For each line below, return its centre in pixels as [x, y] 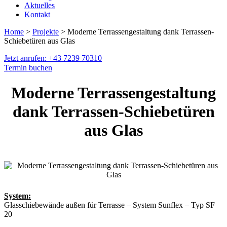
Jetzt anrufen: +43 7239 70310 [53, 58]
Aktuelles [40, 6]
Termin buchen [28, 68]
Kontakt [37, 15]
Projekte [46, 32]
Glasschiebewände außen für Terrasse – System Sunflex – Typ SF [109, 205]
